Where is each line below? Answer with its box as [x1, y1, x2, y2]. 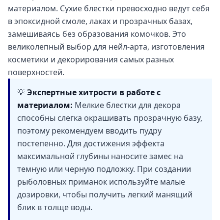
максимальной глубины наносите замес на [17, 150, 183, 162]
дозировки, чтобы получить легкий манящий [17, 189, 192, 200]
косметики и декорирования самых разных [8, 54, 174, 65]
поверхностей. [8, 66, 64, 78]
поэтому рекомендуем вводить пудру [17, 125, 162, 136]
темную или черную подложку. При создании [17, 163, 191, 174]
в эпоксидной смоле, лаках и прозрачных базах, [8, 15, 192, 27]
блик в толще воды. [17, 201, 92, 213]
